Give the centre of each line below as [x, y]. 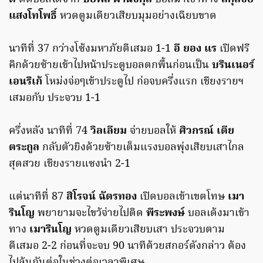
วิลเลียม [109, 131]
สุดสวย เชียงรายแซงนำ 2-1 [70, 164]
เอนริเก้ [26, 82]
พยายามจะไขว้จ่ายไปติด [90, 214]
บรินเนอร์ [233, 66]
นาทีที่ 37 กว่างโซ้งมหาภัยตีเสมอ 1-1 [91, 49]
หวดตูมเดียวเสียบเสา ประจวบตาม [148, 230]
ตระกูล [24, 148]
